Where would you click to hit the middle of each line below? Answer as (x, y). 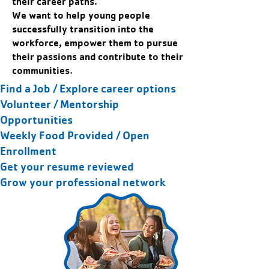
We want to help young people (81, 15)
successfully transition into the (83, 29)
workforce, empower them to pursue (95, 43)
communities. (42, 70)
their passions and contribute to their (98, 56)
